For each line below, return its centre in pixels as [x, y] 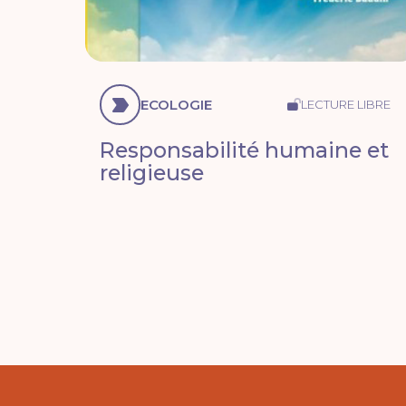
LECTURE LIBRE [346, 105]
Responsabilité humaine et [245, 150]
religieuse [152, 173]
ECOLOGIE [177, 105]
